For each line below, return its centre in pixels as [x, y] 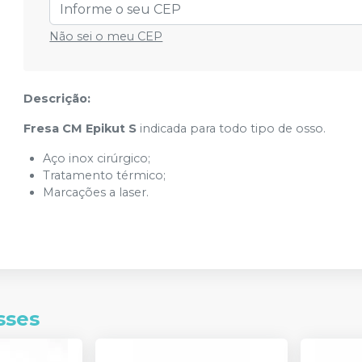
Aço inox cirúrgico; [97, 158]
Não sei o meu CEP [106, 36]
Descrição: [57, 99]
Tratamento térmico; [105, 175]
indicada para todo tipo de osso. [233, 128]
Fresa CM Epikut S [82, 128]
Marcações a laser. [96, 192]
